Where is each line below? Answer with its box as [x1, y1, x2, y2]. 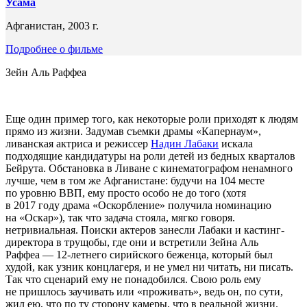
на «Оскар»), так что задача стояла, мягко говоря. [5, 211, 235, 223]
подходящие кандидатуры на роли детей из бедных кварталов [5, 149, 295, 162]
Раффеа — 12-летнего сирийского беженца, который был [5, 248, 273, 260]
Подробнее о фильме [5, 42, 103, 55]
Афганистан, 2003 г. [5, 19, 99, 32]
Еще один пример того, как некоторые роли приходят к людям [5, 112, 298, 125]
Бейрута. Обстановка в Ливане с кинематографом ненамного [5, 162, 293, 174]
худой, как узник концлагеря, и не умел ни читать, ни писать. [5, 260, 293, 273]
